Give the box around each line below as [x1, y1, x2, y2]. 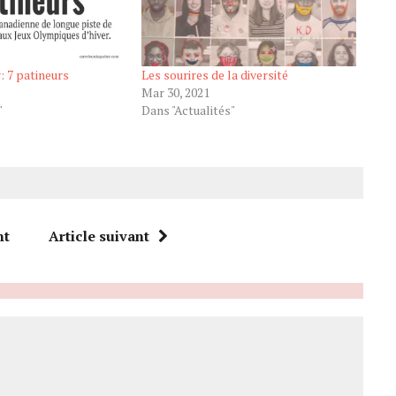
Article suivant [48, 226, 149, 247]
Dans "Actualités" [141, 102, 235, 119]
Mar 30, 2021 [141, 84, 209, 102]
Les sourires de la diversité [141, 66, 288, 84]
